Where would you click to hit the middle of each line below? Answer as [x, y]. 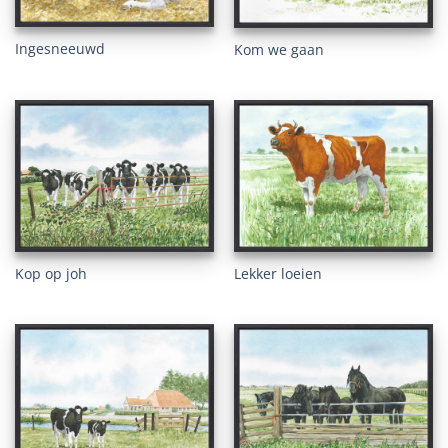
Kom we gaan [278, 49]
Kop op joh [50, 273]
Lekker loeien [277, 274]
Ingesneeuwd [59, 48]
